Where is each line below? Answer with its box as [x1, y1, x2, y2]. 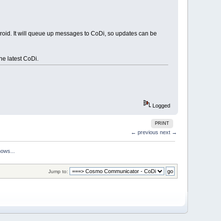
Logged [150, 103, 170, 109]
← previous [130, 129, 158, 136]
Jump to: [48, 168, 68, 174]
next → [159, 129, 177, 136]
